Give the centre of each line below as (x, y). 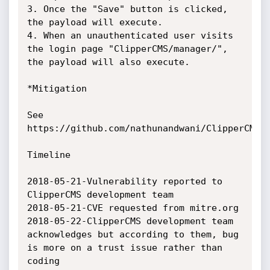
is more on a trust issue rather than (124, 248)
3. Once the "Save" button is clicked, (127, 9)
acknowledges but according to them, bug (133, 234)
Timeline (49, 155)
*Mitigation (57, 89)
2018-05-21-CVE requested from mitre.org (133, 208)
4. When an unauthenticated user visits (130, 36)
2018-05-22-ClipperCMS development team (130, 221)
